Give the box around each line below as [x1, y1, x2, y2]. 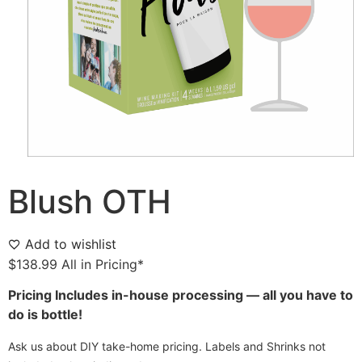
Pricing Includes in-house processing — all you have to [8, 287, 353, 304]
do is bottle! [8, 306, 82, 323]
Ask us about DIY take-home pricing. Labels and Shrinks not [8, 339, 326, 353]
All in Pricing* [61, 255, 144, 272]
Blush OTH [8, 181, 171, 221]
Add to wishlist [25, 235, 116, 252]
